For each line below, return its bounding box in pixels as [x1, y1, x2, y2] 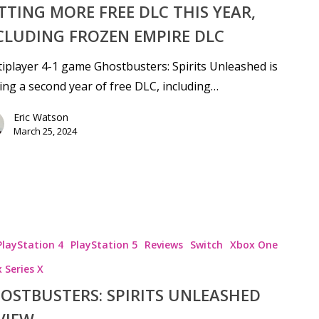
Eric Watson [13, 110, 68, 125]
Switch [189, 237, 223, 251]
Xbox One [229, 237, 278, 251]
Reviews [144, 237, 183, 251]
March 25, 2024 [13, 125, 77, 138]
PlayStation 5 [70, 237, 137, 251]
